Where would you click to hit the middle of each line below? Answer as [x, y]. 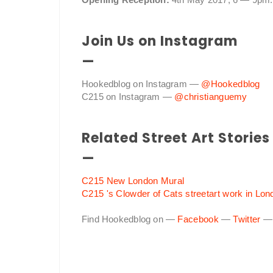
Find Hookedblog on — [130, 219]
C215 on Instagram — [128, 97]
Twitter [247, 219]
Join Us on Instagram [160, 41]
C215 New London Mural [133, 181]
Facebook [198, 219]
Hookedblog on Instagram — [142, 84]
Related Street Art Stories [176, 138]
